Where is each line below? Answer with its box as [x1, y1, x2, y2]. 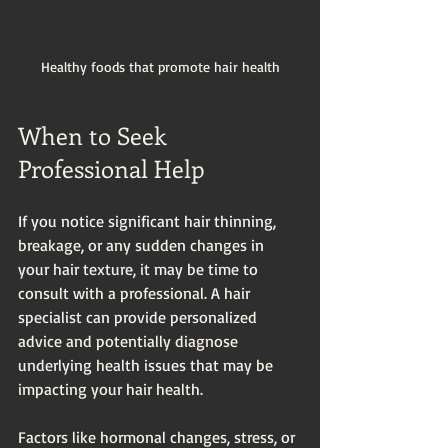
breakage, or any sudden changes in [18, 235, 268, 256]
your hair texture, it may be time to [18, 259, 262, 280]
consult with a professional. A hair [18, 283, 254, 304]
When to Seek [18, 119, 173, 152]
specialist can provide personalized [18, 307, 261, 328]
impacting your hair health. [18, 379, 207, 400]
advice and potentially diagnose [18, 331, 242, 352]
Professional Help [18, 152, 205, 185]
